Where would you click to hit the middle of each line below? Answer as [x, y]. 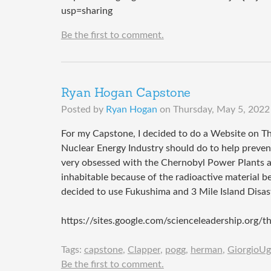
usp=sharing [87, 11]
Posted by [83, 110]
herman [206, 250]
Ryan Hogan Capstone [126, 94]
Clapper [144, 250]
